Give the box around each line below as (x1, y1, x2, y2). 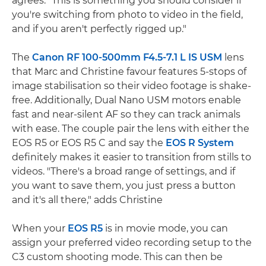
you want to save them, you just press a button (12, 179, 236, 191)
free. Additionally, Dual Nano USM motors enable (12, 94, 241, 106)
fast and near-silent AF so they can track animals (12, 108, 240, 120)
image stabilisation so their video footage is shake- (12, 80, 251, 91)
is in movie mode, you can (103, 222, 228, 234)
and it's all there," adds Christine (12, 194, 163, 205)
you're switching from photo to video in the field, (12, 8, 243, 20)
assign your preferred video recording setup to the (12, 236, 252, 248)
